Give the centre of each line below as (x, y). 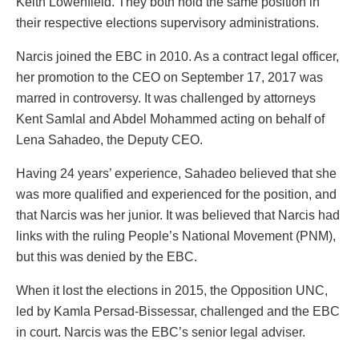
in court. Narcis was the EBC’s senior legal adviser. (162, 333)
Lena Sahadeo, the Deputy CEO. (111, 140)
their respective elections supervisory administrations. (169, 23)
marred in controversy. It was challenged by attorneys (166, 99)
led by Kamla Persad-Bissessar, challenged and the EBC (178, 312)
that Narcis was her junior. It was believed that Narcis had (178, 216)
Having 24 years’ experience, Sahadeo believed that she (176, 174)
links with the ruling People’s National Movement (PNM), (176, 236)
